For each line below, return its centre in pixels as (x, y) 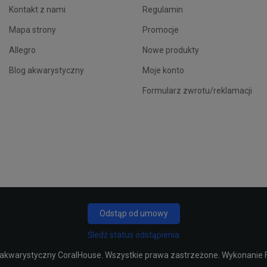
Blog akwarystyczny (46, 71)
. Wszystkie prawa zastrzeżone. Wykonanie (183, 255)
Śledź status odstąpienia (133, 235)
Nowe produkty (170, 50)
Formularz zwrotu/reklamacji (197, 91)
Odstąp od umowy (133, 214)
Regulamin (162, 10)
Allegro (22, 50)
